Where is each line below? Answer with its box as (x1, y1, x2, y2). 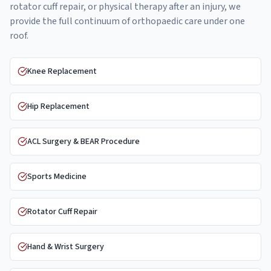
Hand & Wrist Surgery (27, 241, 104, 253)
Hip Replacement (27, 100, 90, 113)
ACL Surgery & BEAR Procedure (27, 135, 140, 148)
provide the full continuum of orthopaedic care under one (10, 15, 245, 28)
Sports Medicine (27, 171, 87, 183)
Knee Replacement (27, 65, 97, 77)
